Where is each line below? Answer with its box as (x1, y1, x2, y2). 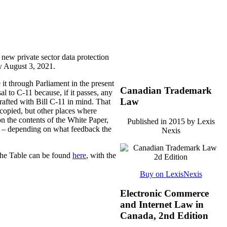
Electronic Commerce (120, 188, 209, 199)
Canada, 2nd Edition (120, 210, 208, 221)
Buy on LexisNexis (139, 169, 202, 178)
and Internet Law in (120, 199, 204, 210)
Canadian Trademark (120, 85, 212, 96)
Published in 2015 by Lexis (127, 117, 215, 126)
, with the (86, 151, 116, 160)
